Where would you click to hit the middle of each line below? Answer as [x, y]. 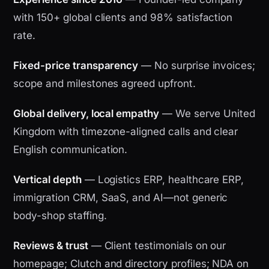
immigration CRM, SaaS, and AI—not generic [121, 198]
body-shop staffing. [60, 216]
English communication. [71, 150]
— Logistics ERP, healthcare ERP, [163, 180]
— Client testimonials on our [157, 246]
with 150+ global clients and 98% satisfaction [123, 18]
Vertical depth [47, 180]
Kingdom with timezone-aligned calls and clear [126, 132]
